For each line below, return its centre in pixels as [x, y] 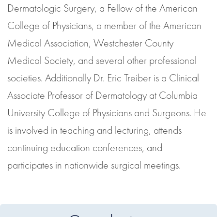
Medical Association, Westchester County [90, 43]
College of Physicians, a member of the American [104, 26]
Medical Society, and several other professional [102, 61]
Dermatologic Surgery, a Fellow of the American [102, 8]
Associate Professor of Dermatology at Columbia [102, 95]
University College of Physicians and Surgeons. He [107, 113]
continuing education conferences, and [85, 148]
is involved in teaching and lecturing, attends [94, 130]
